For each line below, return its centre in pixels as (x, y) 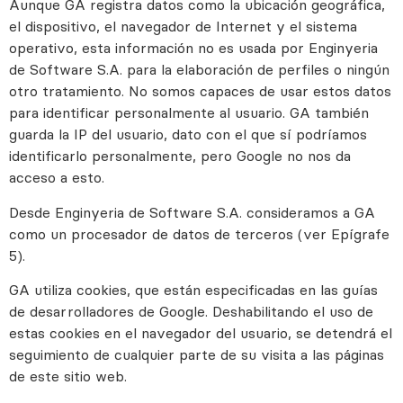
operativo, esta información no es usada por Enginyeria (193, 48)
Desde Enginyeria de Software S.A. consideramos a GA (192, 212)
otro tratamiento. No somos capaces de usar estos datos (200, 91)
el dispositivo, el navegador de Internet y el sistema (183, 27)
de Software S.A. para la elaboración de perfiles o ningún (199, 70)
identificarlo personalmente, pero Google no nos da (180, 156)
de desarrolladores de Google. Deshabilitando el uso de (191, 311)
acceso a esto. (57, 178)
